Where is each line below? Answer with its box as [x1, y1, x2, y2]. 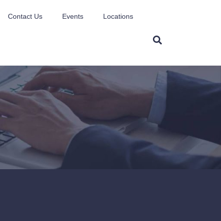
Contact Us [8, 12, 43, 20]
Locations [103, 12, 134, 20]
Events [62, 12, 84, 20]
